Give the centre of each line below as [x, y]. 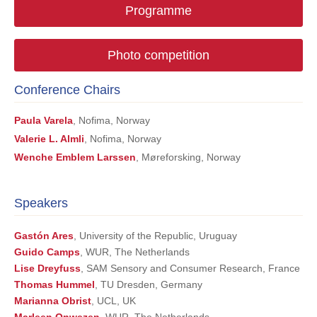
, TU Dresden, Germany [149, 285]
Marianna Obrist [53, 301]
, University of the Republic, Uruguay [155, 236]
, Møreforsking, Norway [188, 157]
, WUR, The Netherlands [135, 252]
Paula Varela [44, 121]
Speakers [41, 203]
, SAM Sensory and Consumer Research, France [190, 269]
